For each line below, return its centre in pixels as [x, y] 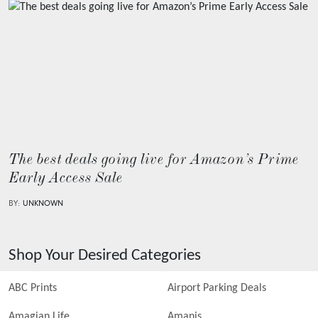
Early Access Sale [66, 180]
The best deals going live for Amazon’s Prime [154, 161]
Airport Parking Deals [217, 288]
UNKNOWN [43, 204]
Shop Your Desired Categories [105, 256]
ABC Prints [33, 288]
